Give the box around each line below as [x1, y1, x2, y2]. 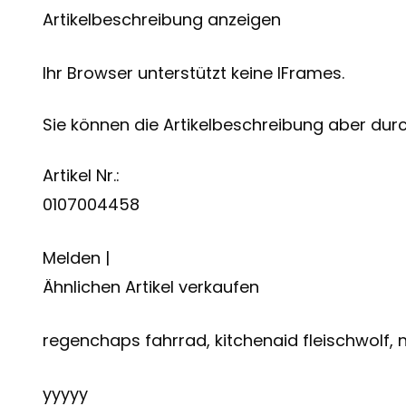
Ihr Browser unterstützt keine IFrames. [43, 62, 344, 85]
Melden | [43, 246, 110, 270]
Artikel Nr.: [43, 164, 120, 188]
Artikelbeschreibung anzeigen [43, 8, 281, 32]
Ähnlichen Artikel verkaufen [43, 275, 259, 299]
